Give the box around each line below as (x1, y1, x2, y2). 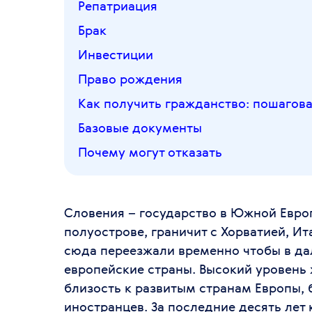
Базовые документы (78, 118, 202, 136)
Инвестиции (78, 45, 153, 63)
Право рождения (78, 70, 182, 87)
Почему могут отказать (78, 143, 222, 160)
